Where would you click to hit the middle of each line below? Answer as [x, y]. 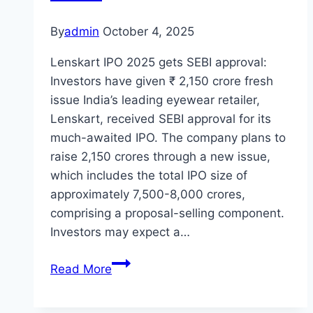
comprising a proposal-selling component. [167, 213]
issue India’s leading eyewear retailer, [155, 100]
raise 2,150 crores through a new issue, [160, 157]
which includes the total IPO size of [149, 176]
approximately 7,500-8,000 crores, [148, 195]
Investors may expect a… [120, 232]
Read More [81, 269]
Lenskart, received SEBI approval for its [161, 119]
